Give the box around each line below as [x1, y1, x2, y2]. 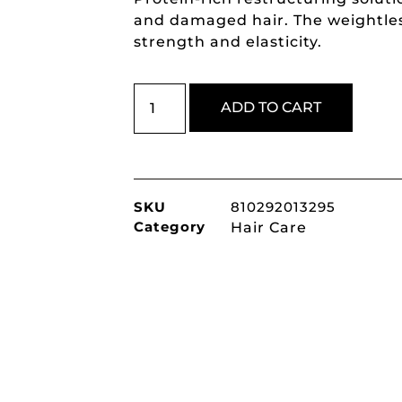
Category [133, 218, 205, 236]
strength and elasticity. [133, 33, 322, 51]
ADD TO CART [221, 99, 322, 117]
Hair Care [230, 219, 307, 237]
